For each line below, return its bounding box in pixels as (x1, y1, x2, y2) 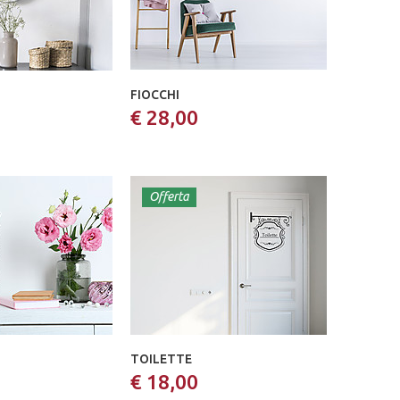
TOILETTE (130, 352, 192, 366)
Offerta (149, 189, 189, 204)
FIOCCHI (130, 87, 179, 102)
